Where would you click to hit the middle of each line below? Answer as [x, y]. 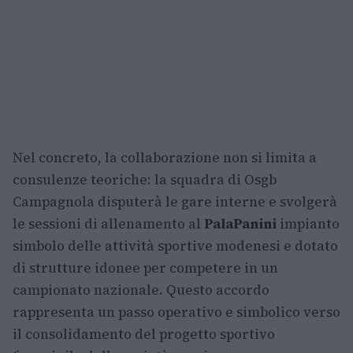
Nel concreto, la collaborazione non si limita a [165, 158]
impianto [308, 224]
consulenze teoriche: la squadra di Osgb [145, 180]
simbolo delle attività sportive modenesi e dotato [175, 246]
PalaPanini [240, 224]
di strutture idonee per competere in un [145, 268]
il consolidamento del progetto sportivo [144, 334]
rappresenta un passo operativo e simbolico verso [176, 312]
